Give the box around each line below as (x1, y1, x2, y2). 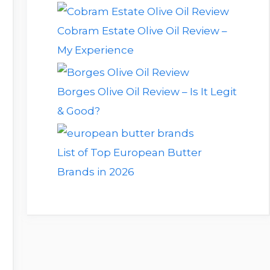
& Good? (57, 104, 100, 117)
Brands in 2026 (57, 165, 134, 178)
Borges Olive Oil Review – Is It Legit (57, 85, 237, 98)
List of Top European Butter (57, 146, 202, 159)
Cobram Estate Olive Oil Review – (57, 24, 227, 37)
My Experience (57, 43, 134, 56)
